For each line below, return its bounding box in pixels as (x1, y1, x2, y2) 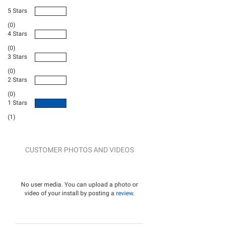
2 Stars (8, 76, 27, 83)
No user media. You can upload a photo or (20, 181, 138, 188)
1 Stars (8, 99, 27, 106)
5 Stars (8, 7, 27, 14)
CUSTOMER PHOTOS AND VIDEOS (25, 146, 134, 154)
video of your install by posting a (24, 190, 116, 197)
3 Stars (8, 53, 27, 60)
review (116, 190, 133, 197)
